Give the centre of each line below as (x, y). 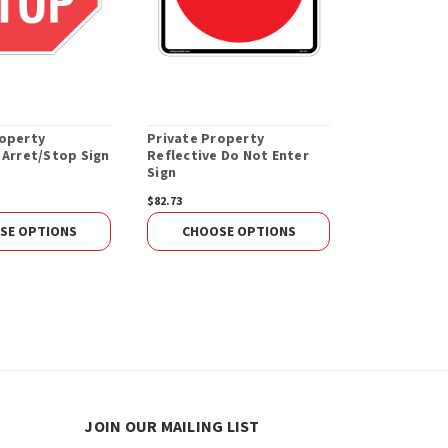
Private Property (206, 139)
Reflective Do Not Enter (228, 156)
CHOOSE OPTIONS (238, 231)
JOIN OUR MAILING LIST (172, 427)
